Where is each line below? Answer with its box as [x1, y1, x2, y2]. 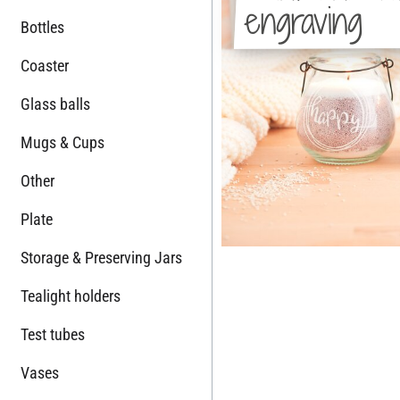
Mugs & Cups [21, 132, 104, 152]
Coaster [21, 55, 69, 75]
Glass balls [21, 94, 90, 113]
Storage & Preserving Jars [21, 247, 182, 267]
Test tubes [21, 324, 85, 344]
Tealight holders [21, 286, 121, 305]
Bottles [21, 17, 64, 37]
